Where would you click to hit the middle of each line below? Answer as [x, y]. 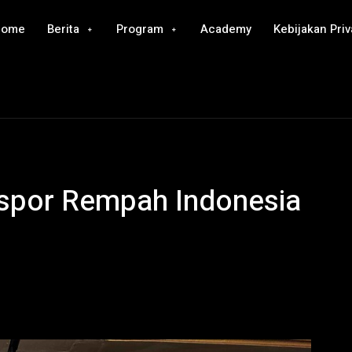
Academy [226, 29]
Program [140, 29]
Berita [64, 29]
